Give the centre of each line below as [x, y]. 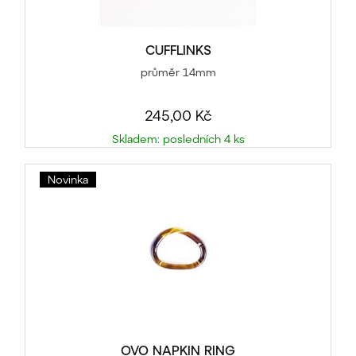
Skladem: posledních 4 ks [178, 139]
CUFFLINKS [178, 50]
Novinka [68, 180]
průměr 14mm [178, 72]
